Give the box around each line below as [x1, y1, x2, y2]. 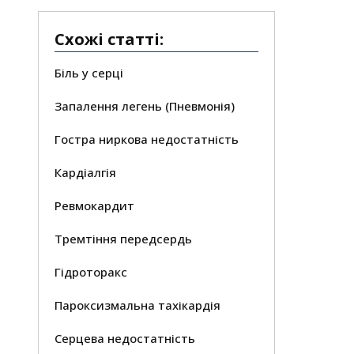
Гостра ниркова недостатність [55, 131, 239, 147]
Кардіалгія [55, 164, 117, 180]
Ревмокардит [55, 198, 135, 213]
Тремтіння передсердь [55, 231, 193, 247]
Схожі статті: [55, 28, 164, 50]
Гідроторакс [55, 264, 128, 280]
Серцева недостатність [55, 330, 196, 346]
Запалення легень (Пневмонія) [55, 98, 235, 114]
